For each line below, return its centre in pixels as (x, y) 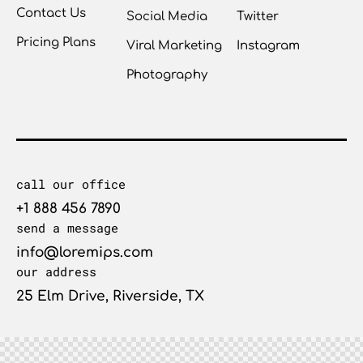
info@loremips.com (85, 253)
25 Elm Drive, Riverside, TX (110, 297)
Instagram (268, 46)
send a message (67, 228)
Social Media (167, 17)
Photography (167, 75)
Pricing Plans (56, 43)
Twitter (258, 17)
